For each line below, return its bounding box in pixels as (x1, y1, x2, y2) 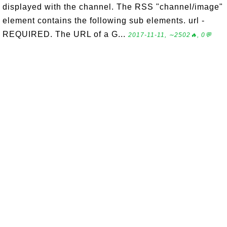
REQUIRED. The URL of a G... (3, 30, 128, 39)
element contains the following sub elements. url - (3, 16, 205, 25)
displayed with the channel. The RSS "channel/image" (3, 3, 223, 11)
